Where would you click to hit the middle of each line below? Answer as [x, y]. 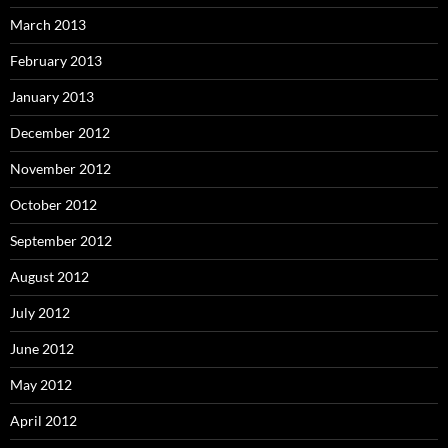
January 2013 [52, 97]
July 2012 [40, 313]
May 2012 [41, 385]
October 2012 [53, 205]
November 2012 [60, 169]
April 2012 [43, 421]
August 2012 [49, 277]
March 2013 [48, 25]
